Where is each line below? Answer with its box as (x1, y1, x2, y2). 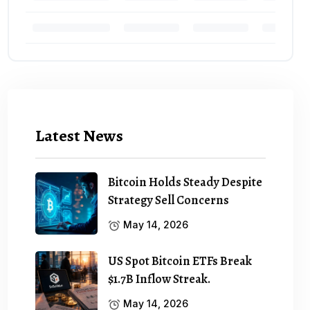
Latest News (35, 124, 124, 147)
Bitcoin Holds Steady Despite (108, 173, 263, 190)
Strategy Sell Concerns (108, 191, 230, 208)
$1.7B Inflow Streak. (108, 270, 211, 287)
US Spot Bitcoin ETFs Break (108, 252, 253, 269)
